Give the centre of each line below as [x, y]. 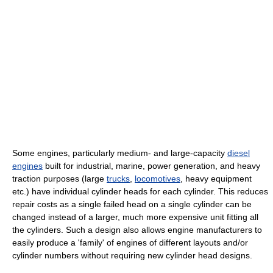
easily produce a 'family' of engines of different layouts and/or [130, 243]
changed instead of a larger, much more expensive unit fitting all [135, 217]
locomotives [158, 179]
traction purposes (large [59, 179]
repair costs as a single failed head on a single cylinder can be [132, 204]
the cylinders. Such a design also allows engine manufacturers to [137, 230]
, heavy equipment [216, 179]
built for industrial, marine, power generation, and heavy [151, 166]
